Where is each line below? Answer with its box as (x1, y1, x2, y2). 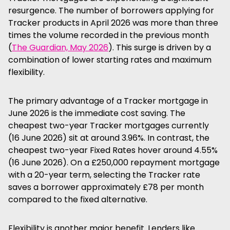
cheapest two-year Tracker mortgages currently (8, 120, 209, 131)
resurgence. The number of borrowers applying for (8, 5, 214, 16)
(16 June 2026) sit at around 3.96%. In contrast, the (8, 132, 209, 144)
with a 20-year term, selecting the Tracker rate (8, 169, 200, 181)
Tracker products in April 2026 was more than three (8, 17, 218, 29)
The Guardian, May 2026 (12, 42, 108, 53)
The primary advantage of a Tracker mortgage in (8, 95, 208, 107)
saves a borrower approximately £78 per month (8, 181, 204, 193)
